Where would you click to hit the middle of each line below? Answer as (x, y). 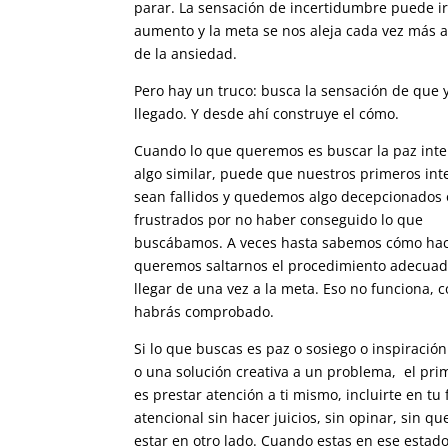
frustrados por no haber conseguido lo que (279, 220)
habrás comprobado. (204, 312)
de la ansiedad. (186, 54)
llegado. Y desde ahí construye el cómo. (267, 114)
